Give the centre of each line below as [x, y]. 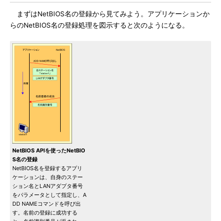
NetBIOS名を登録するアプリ [47, 168]
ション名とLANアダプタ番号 [48, 186]
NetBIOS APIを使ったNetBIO [49, 150]
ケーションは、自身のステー [48, 177]
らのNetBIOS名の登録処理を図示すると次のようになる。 [99, 25]
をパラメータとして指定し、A [49, 195]
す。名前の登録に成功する [45, 213]
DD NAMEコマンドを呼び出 [47, 204]
